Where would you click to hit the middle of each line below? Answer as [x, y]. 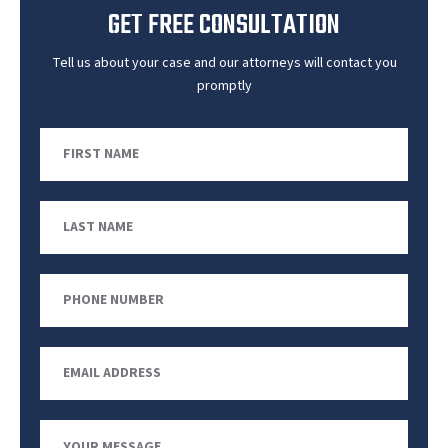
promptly [224, 85]
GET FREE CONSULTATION [224, 25]
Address [69, 386]
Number [69, 313]
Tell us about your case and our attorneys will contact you [224, 62]
